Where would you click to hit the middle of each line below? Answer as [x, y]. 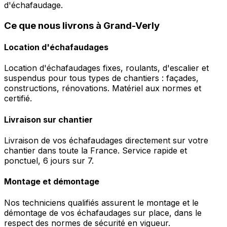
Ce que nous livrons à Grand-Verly [82, 25]
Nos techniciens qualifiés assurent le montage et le [101, 202]
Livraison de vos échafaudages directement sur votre [106, 140]
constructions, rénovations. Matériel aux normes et [103, 88]
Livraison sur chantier [48, 119]
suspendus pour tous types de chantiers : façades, [101, 78]
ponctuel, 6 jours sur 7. [49, 160]
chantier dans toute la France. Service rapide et [96, 150]
